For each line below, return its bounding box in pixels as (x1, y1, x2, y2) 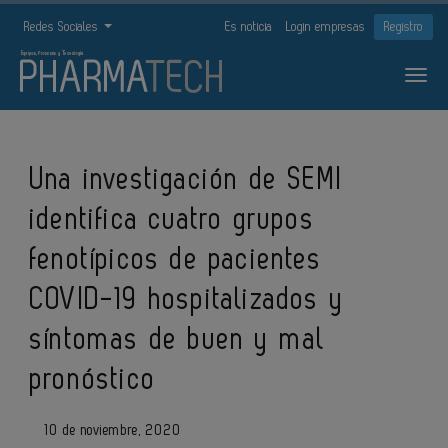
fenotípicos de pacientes (30, 246, 322, 274)
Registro (384, 20, 423, 33)
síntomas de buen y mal (30, 326, 326, 354)
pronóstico (30, 366, 156, 394)
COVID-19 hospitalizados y (30, 286, 344, 314)
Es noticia (225, 20, 272, 33)
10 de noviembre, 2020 (40, 423, 182, 438)
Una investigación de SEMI (30, 166, 344, 194)
